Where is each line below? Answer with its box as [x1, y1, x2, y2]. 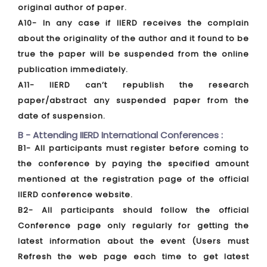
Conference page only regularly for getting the [18, 220, 249, 231]
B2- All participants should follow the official [18, 204, 249, 216]
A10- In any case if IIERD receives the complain [18, 17, 249, 29]
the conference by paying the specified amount [18, 158, 249, 169]
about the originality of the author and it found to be [18, 33, 249, 44]
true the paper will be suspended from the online [18, 48, 249, 60]
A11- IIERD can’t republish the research [18, 79, 249, 91]
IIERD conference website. [18, 189, 133, 200]
